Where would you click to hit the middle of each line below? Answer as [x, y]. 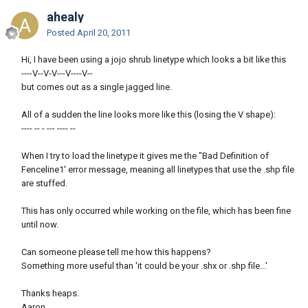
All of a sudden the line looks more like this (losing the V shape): [148, 115]
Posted [62, 33]
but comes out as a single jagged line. [97, 87]
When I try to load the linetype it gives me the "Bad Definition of [145, 156]
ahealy [65, 17]
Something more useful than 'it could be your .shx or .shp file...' [144, 266]
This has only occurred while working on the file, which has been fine [156, 211]
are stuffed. [44, 184]
